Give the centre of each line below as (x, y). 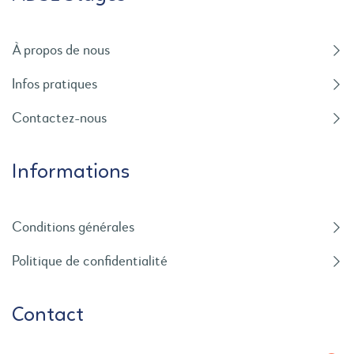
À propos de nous (61, 50)
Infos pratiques (55, 84)
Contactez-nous (59, 118)
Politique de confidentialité (90, 261)
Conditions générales (73, 227)
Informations (71, 172)
